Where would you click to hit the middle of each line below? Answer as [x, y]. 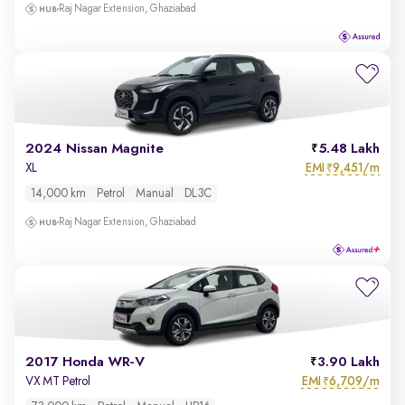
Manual [155, 193]
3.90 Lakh [348, 363]
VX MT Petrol [58, 381]
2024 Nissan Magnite [94, 149]
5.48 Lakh [349, 149]
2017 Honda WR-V [85, 363]
